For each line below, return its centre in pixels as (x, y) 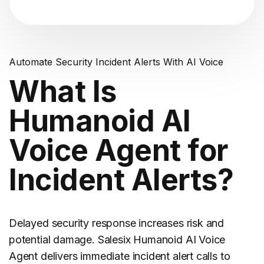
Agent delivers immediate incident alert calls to (120, 256)
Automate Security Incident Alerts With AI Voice (116, 62)
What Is (63, 91)
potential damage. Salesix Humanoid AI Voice (117, 240)
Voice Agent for (118, 150)
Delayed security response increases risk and (117, 223)
